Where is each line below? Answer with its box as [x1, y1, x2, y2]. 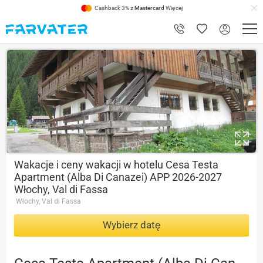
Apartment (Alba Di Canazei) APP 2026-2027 [14, 171, 222, 183]
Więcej [164, 5, 183, 11]
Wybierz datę [103, 219, 160, 231]
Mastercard [134, 5, 164, 11]
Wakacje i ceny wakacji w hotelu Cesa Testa [14, 159, 218, 171]
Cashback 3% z [94, 5, 134, 11]
